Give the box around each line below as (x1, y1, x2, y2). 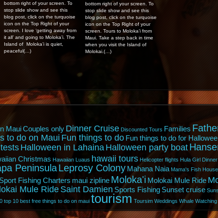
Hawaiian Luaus (52, 156, 90, 163)
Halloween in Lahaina (20, 142, 104, 152)
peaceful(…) (3, 48, 31, 54)
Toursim (133, 198, 153, 204)
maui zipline (72, 176, 109, 184)
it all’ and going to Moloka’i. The (3, 35, 75, 40)
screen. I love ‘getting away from (3, 28, 76, 34)
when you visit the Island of (85, 41, 147, 47)
